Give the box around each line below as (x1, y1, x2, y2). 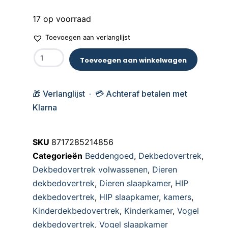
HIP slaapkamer (99, 191, 159, 202)
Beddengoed (85, 150, 134, 161)
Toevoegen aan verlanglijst (45, 33, 130, 41)
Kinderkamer (124, 205, 173, 216)
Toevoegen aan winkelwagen (80, 55, 187, 65)
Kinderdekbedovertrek (33, 205, 120, 216)
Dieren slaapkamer (99, 178, 170, 188)
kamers (163, 191, 191, 202)
